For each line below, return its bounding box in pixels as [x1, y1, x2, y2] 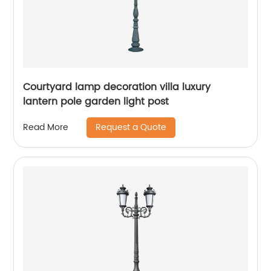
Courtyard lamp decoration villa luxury [23, 79, 211, 95]
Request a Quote [96, 120, 167, 134]
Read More [23, 120, 69, 135]
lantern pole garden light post [23, 93, 169, 109]
